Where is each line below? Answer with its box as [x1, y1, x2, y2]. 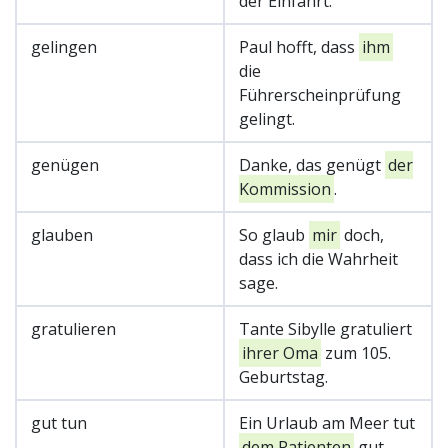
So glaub [239, 223, 309, 246]
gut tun [31, 411, 87, 434]
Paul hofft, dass [239, 35, 359, 58]
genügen [31, 153, 99, 176]
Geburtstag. [239, 365, 328, 388]
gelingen [31, 35, 97, 58]
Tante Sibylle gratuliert [239, 317, 412, 340]
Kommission [239, 177, 331, 200]
